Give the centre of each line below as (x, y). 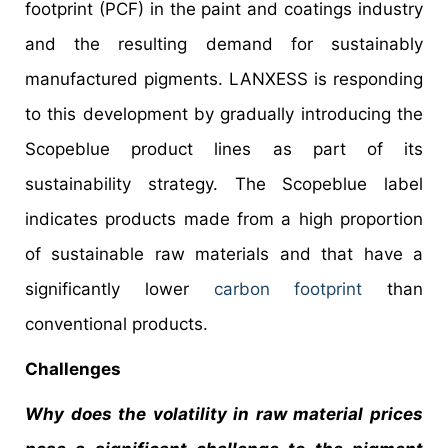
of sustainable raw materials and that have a (224, 253)
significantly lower (119, 288)
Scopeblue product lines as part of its (224, 148)
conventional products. (116, 323)
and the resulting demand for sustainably (224, 43)
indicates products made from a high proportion (224, 218)
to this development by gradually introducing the (224, 113)
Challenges (73, 368)
